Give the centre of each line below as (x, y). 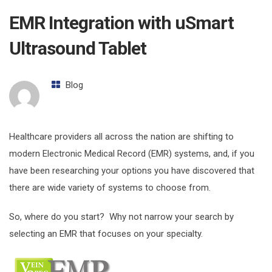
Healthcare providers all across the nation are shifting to (121, 137)
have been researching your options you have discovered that (132, 171)
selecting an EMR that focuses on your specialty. (108, 234)
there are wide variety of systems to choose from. (110, 188)
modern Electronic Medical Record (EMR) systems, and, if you (132, 154)
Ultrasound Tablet (78, 49)
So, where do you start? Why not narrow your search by (121, 217)
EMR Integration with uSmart (121, 23)
